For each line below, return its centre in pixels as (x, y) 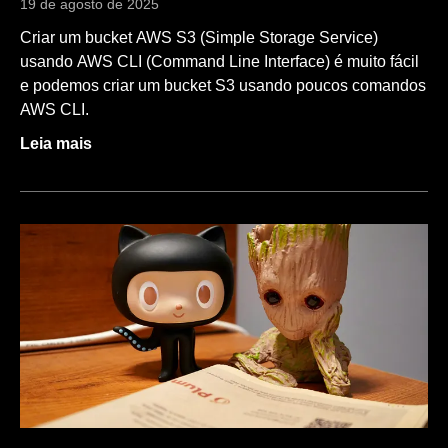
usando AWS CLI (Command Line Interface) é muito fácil (219, 61)
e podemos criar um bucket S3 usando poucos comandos (223, 85)
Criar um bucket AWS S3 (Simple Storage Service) (199, 37)
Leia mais (56, 143)
